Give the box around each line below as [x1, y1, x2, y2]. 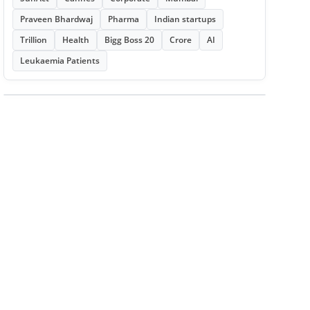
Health [62, 33, 89, 46]
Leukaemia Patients [19, 54, 100, 66]
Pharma [107, 12, 139, 25]
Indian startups [154, 12, 216, 25]
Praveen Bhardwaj [19, 12, 93, 25]
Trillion [19, 33, 47, 46]
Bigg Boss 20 [104, 33, 154, 46]
